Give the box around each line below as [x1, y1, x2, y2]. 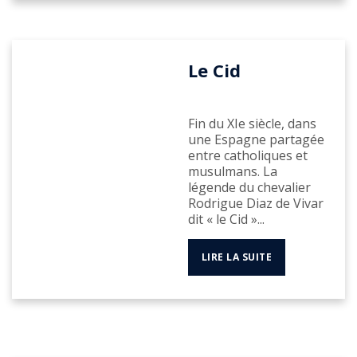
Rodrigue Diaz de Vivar [187, 194, 324, 213]
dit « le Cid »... [187, 210, 265, 229]
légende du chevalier [187, 178, 311, 197]
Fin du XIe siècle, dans [187, 115, 316, 133]
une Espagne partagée [187, 131, 324, 149]
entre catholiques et [187, 147, 308, 165]
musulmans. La [187, 163, 277, 181]
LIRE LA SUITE [201, 250, 273, 265]
